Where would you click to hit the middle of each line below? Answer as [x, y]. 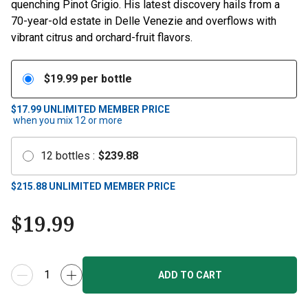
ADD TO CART [190, 275]
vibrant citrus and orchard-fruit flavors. [102, 37]
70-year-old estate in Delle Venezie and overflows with [144, 21]
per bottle [106, 79]
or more [104, 120]
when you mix [43, 120]
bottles [73, 156]
